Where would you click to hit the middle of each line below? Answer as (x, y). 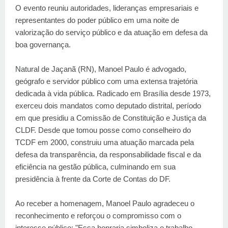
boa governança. (43, 44)
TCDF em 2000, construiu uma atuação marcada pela (105, 142)
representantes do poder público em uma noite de (97, 20)
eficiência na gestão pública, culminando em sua (95, 166)
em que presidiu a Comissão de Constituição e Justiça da (111, 118)
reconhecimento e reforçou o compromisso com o (98, 215)
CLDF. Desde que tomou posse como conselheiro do (103, 130)
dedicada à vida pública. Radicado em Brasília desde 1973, (113, 93)
